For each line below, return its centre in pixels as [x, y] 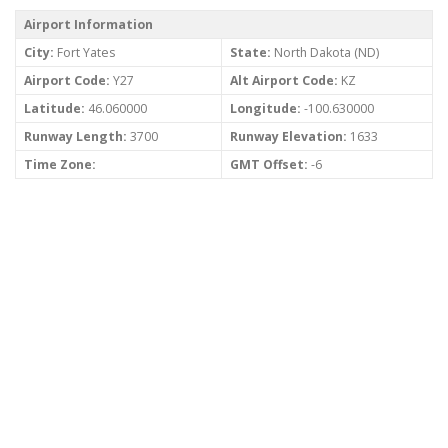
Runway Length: [75, 137]
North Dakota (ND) [325, 53]
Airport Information [88, 25]
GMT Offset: [269, 165]
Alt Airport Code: [284, 81]
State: [250, 53]
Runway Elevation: [288, 137]
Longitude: [265, 109]
